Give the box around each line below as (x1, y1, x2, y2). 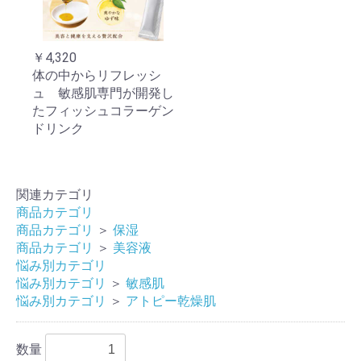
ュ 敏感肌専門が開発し (32, 85, 174, 102)
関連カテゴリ (16, 187, 93, 203)
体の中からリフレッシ (32, 68, 161, 84)
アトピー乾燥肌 (126, 293, 216, 309)
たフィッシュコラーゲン (32, 103, 174, 119)
